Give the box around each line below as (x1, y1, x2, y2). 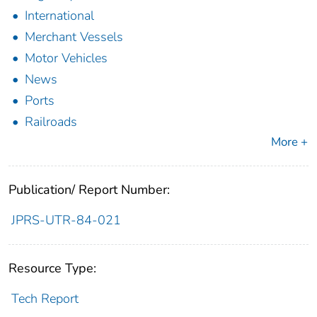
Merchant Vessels (25, 28, 123, 46)
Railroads (25, 113, 77, 131)
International (25, 7, 94, 25)
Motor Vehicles (25, 50, 108, 67)
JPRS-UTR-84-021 (11, 212, 121, 229)
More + (271, 134, 308, 151)
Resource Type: (8, 260, 96, 277)
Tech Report (11, 290, 79, 308)
